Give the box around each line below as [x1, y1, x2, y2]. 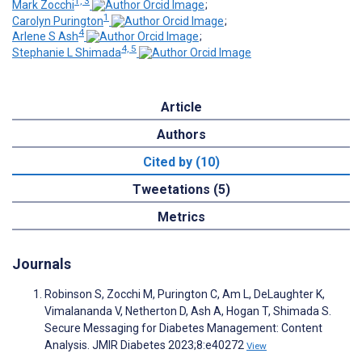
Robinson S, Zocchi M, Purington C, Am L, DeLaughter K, [44, 287, 325, 301]
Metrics [157, 208, 205, 225]
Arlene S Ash [12, 30, 78, 44]
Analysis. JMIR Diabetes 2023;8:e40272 [44, 338, 246, 351]
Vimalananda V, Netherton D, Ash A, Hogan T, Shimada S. [44, 304, 331, 318]
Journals [12, 255, 71, 272]
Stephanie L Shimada [12, 45, 121, 59]
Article [160, 99, 202, 115]
